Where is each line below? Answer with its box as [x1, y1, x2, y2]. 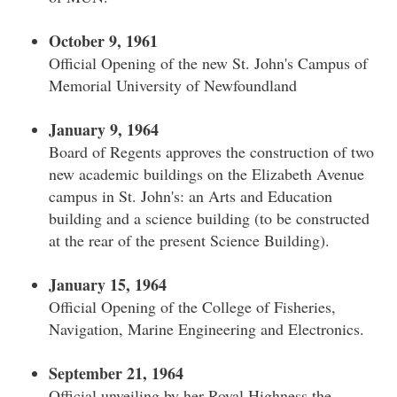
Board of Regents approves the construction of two [49, 141, 374, 162]
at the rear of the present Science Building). [49, 230, 330, 251]
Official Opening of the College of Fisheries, [49, 296, 336, 317]
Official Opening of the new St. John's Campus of [49, 52, 368, 74]
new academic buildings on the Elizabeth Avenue [49, 163, 364, 184]
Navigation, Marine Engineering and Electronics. [49, 318, 364, 339]
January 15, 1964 [49, 273, 167, 296]
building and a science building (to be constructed [49, 207, 370, 229]
